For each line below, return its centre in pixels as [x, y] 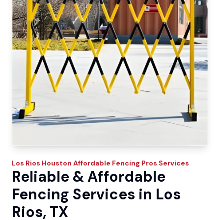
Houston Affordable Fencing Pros [99, 163]
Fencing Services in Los [96, 194]
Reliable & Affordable [89, 177]
